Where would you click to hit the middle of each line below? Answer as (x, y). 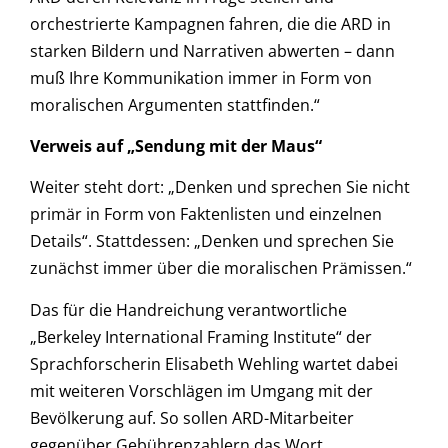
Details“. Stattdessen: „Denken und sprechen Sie (212, 241)
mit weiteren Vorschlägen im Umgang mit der (201, 390)
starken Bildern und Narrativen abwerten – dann (212, 50)
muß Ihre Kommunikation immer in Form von (201, 77)
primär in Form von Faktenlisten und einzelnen (206, 214)
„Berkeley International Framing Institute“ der (201, 336)
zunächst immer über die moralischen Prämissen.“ (221, 268)
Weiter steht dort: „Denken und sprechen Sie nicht (220, 187)
